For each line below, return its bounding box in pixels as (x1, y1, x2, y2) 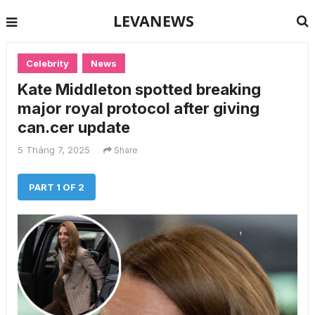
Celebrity (25, 58, 69, 69)
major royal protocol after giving (17, 99, 259, 117)
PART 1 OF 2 (28, 181, 84, 193)
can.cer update (17, 118, 130, 136)
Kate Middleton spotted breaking (17, 80, 261, 98)
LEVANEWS (113, 11, 195, 31)
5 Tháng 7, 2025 (17, 144, 90, 155)
